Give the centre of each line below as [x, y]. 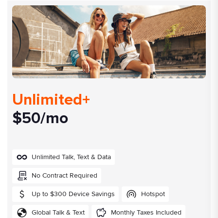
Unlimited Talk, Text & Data [71, 157]
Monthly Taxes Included [146, 213]
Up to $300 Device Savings [73, 194]
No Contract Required [64, 176]
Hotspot [153, 194]
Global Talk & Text [58, 213]
